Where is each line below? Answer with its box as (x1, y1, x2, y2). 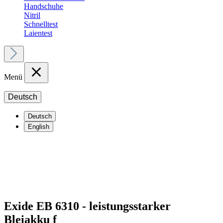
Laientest (24, 29, 52, 37)
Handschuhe (24, 2, 63, 10)
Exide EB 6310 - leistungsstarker (4, 199, 171, 213)
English (28, 123, 49, 130)
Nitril (24, 11, 40, 19)
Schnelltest (24, 20, 58, 28)
